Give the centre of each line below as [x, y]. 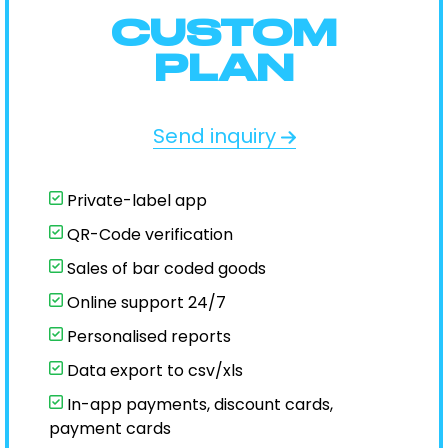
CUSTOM [224, 31]
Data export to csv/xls [153, 370]
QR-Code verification [148, 234]
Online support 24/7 [144, 302]
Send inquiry [216, 136]
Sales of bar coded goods [164, 268]
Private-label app [135, 200]
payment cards [110, 428]
